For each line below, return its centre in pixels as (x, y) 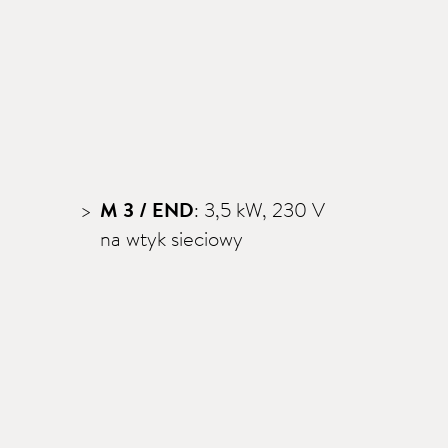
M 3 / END (147, 209)
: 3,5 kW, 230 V (259, 209)
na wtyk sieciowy (171, 238)
